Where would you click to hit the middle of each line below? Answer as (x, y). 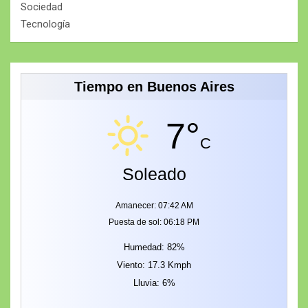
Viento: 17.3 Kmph (154, 265)
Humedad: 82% (154, 247)
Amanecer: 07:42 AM (154, 205)
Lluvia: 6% (154, 283)
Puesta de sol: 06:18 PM (154, 222)
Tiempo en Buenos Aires (154, 86)
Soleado (154, 174)
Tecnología (45, 24)
